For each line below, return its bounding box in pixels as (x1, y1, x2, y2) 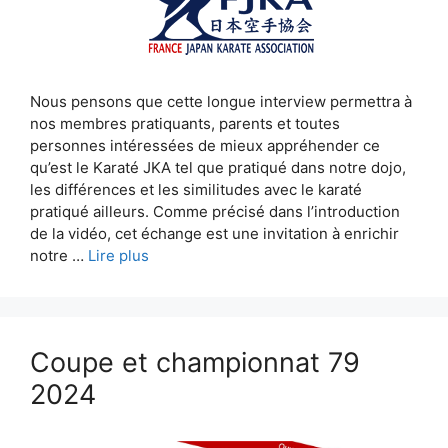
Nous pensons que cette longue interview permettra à (30, 91, 412, 111)
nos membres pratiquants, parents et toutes (30, 113, 340, 133)
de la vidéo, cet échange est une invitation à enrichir (30, 223, 399, 243)
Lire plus (88, 245, 149, 265)
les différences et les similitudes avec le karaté (30, 179, 362, 199)
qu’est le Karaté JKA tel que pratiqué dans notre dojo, (30, 157, 406, 177)
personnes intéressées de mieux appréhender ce (30, 135, 380, 155)
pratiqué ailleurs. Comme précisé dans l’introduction (30, 201, 400, 221)
